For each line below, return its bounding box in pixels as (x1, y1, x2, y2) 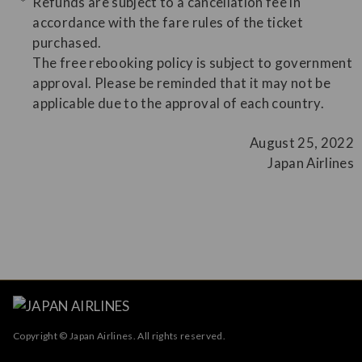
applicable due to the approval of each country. (32, 94, 325, 112)
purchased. (32, 33, 102, 51)
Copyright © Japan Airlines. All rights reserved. (13, 329, 226, 342)
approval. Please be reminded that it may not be (32, 74, 331, 91)
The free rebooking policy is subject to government (32, 53, 353, 71)
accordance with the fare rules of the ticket (32, 13, 304, 31)
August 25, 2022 (249, 133, 354, 151)
